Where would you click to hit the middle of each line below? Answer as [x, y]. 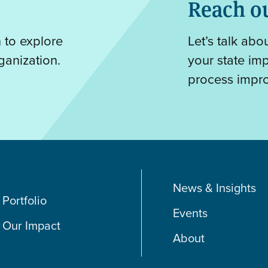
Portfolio [25, 200]
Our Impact [32, 225]
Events [191, 213]
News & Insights [215, 188]
